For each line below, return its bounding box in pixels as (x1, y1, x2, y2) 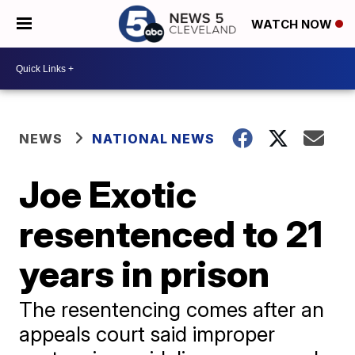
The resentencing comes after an (19, 297, 325, 322)
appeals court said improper (19, 322, 276, 346)
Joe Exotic (19, 172, 197, 216)
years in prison (19, 251, 270, 296)
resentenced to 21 (19, 212, 323, 256)
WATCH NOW (251, 17, 335, 32)
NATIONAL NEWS (92, 131, 216, 147)
